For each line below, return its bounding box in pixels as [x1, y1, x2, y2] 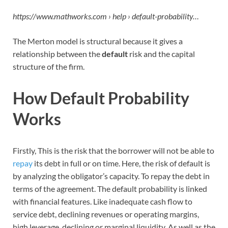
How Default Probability [13, 88, 189, 108]
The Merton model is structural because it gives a [13, 36, 183, 46]
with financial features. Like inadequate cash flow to [13, 196, 192, 206]
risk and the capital [128, 49, 195, 59]
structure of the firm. [13, 62, 84, 72]
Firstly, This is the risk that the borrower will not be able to [13, 145, 214, 155]
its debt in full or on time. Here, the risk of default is [33, 158, 210, 168]
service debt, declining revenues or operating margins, [13, 209, 199, 219]
